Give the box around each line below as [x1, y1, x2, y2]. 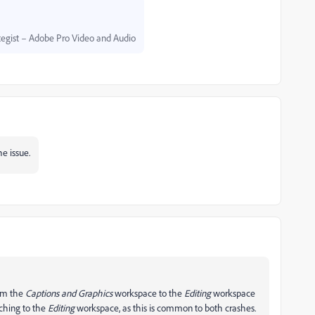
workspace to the [112, 287, 184, 299]
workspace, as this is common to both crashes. [75, 302, 256, 314]
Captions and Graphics [25, 287, 112, 299]
